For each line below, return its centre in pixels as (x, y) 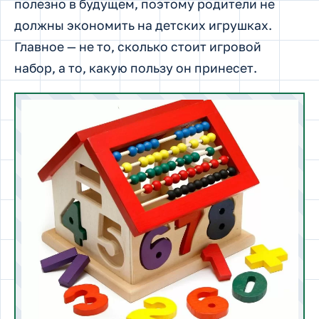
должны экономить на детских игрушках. (143, 25)
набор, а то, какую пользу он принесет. (136, 68)
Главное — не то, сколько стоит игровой (138, 46)
